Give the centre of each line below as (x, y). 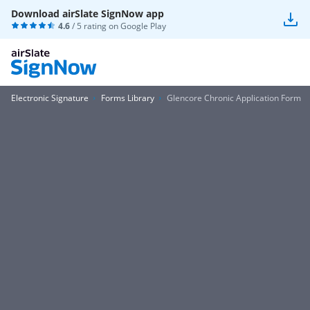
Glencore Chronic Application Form (234, 98)
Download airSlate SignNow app (88, 13)
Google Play (143, 26)
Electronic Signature (50, 98)
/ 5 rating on (95, 26)
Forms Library (128, 98)
